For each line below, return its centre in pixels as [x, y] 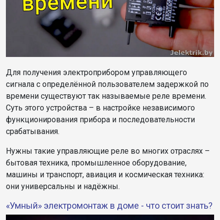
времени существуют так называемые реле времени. [106, 96]
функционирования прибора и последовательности [100, 120]
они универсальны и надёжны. [63, 187]
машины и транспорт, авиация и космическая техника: [105, 175]
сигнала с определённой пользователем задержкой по [107, 84]
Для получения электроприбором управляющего [96, 73]
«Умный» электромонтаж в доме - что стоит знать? [109, 206]
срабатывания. [33, 132]
